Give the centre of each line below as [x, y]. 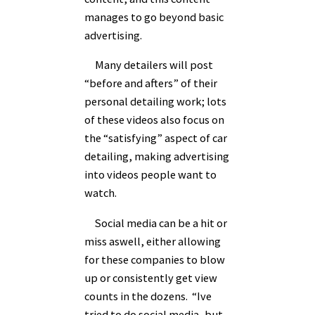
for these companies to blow [155, 259]
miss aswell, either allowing [153, 241]
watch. [102, 193]
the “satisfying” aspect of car [156, 138]
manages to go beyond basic [154, 17]
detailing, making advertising [157, 156]
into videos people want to [150, 175]
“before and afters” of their [151, 83]
